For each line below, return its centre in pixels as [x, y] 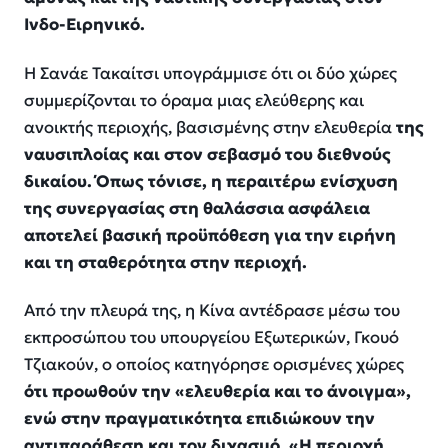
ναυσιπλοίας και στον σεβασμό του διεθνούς [207, 154]
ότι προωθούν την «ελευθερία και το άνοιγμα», [217, 392]
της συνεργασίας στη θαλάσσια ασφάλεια [197, 208]
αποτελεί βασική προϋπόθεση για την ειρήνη [210, 235]
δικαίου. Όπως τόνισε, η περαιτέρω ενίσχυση [211, 181]
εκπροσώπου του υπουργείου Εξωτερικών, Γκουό [211, 338]
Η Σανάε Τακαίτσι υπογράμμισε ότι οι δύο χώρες [210, 73]
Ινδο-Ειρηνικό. [84, 25]
